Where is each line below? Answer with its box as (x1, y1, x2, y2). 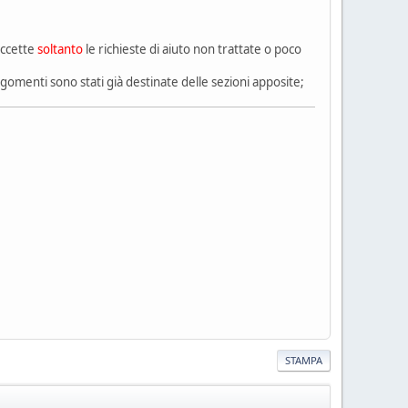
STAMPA (285, 352, 322, 367)
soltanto (37, 40, 83, 57)
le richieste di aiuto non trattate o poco (83, 40, 301, 57)
